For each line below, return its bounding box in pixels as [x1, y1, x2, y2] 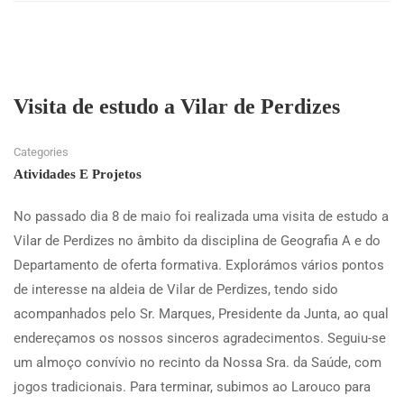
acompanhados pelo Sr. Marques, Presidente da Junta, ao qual [14, 305, 389, 322]
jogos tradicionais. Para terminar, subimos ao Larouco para [14, 378, 371, 395]
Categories [14, 144, 69, 159]
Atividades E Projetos [14, 166, 142, 181]
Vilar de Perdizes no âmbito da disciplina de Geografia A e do [14, 232, 381, 249]
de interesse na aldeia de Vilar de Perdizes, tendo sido [14, 280, 338, 298]
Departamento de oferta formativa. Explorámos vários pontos [14, 256, 384, 273]
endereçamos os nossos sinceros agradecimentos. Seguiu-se [14, 329, 386, 346]
